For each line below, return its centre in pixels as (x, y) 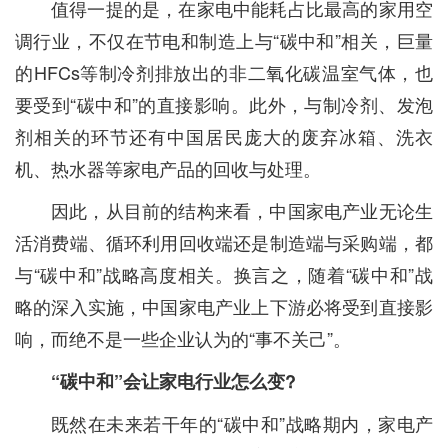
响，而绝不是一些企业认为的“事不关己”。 (183, 338)
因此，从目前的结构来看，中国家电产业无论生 (242, 210)
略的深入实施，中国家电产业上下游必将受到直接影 (224, 306)
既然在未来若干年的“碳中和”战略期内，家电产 (242, 423)
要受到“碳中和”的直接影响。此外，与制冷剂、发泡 (224, 104)
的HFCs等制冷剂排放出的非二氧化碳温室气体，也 (224, 72)
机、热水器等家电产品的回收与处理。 (168, 168)
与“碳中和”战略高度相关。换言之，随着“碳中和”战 (224, 274)
